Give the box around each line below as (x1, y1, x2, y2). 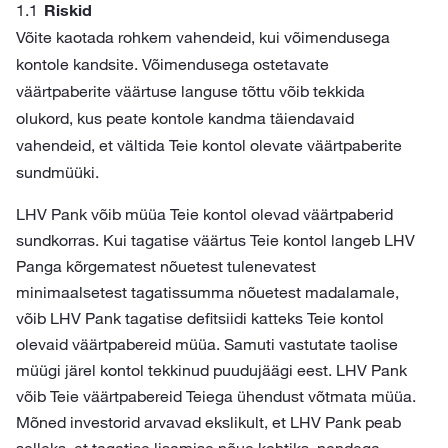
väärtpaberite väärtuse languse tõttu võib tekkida (16, 81, 365, 101)
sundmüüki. (16, 162, 99, 182)
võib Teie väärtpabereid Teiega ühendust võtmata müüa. (16, 386, 416, 406)
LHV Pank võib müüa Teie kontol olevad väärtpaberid (16, 204, 393, 224)
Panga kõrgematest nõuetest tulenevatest (16, 256, 316, 276)
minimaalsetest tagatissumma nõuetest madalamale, (16, 282, 399, 302)
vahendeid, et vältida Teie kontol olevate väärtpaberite (16, 135, 402, 155)
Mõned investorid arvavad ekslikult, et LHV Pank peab (16, 412, 401, 432)
